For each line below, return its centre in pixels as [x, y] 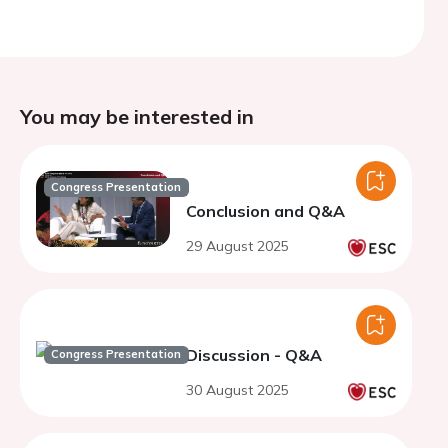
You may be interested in [137, 116]
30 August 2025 [237, 390]
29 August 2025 [237, 246]
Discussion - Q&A [254, 355]
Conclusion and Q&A [265, 211]
